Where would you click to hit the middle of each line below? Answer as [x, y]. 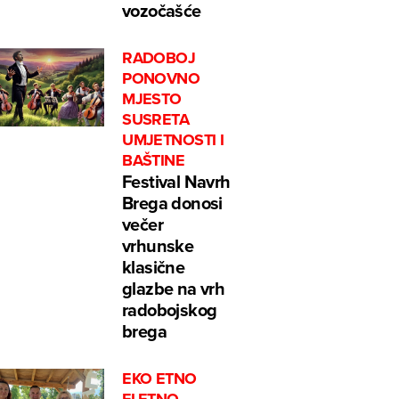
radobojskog [170, 310]
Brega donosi [172, 203]
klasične [154, 267]
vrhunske [158, 246]
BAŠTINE [154, 161]
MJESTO [152, 99]
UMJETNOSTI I [173, 140]
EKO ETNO [159, 379]
